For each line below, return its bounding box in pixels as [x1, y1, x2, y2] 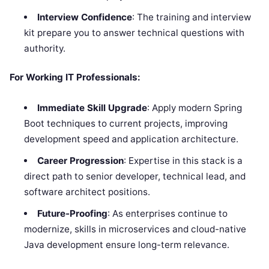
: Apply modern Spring [147, 102, 242, 114]
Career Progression [37, 155, 124, 167]
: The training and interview [131, 11, 251, 23]
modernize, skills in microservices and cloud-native [24, 223, 247, 235]
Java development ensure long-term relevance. [24, 239, 230, 251]
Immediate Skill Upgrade [37, 102, 147, 114]
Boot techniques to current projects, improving [24, 118, 228, 130]
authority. [24, 43, 66, 55]
